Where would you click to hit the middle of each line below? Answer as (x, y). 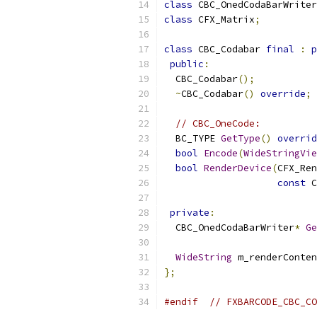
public (187, 64)
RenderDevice (238, 168)
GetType (241, 138)
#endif (181, 302)
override (283, 94)
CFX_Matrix (224, 19)
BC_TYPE (192, 138)
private (190, 213)
